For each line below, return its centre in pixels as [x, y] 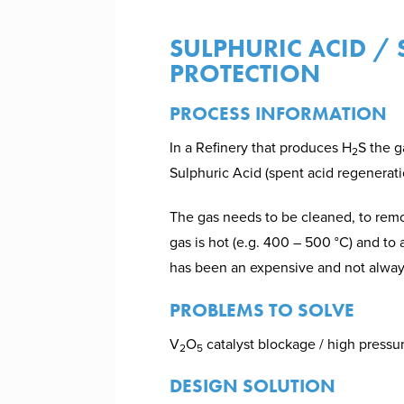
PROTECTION [245, 73]
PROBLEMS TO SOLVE [262, 309]
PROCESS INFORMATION [278, 113]
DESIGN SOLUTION [252, 386]
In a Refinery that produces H [261, 148]
